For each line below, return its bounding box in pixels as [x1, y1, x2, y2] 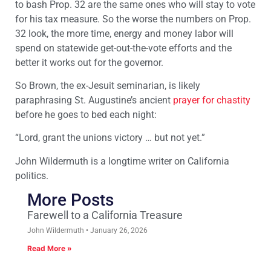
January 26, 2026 [88, 226, 148, 235]
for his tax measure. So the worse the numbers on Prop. [15, 13, 251, 25]
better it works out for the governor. [15, 56, 163, 68]
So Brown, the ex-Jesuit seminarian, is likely [15, 80, 200, 91]
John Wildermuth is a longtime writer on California [15, 155, 229, 167]
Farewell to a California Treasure [27, 209, 183, 222]
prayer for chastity [173, 94, 250, 106]
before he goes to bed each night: [15, 109, 157, 120]
